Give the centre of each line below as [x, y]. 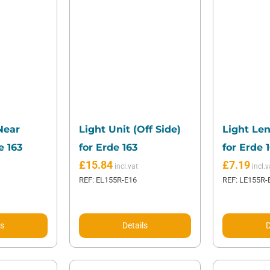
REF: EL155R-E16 [108, 180]
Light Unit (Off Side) [130, 130]
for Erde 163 [108, 148]
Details [135, 226]
